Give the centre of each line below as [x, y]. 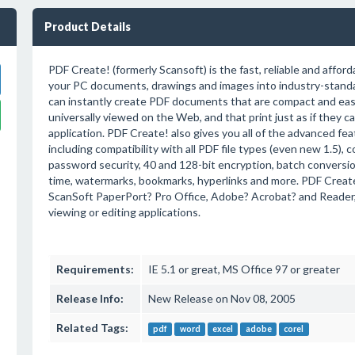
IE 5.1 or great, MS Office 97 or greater [244, 269]
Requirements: [95, 269]
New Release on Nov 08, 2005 [221, 298]
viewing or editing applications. [124, 212]
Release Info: [90, 298]
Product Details [87, 27]
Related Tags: [92, 328]
